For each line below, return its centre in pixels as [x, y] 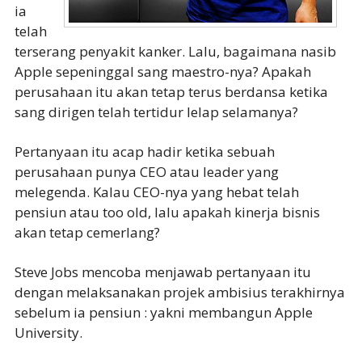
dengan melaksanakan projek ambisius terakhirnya [179, 292]
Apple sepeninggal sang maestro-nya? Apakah [162, 72]
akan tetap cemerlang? [87, 232]
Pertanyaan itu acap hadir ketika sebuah [144, 152]
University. [48, 333]
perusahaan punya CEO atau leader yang [146, 172]
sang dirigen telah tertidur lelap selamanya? [156, 112]
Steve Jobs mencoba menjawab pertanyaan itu [162, 272]
